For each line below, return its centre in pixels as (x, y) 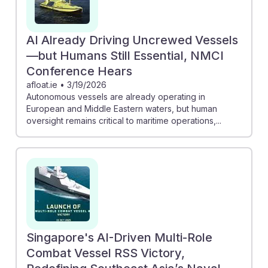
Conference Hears (79, 71)
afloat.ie (42, 84)
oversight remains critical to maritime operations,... (124, 120)
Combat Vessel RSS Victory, (106, 253)
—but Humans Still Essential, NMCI (125, 55)
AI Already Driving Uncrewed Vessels (132, 40)
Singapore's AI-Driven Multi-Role (119, 237)
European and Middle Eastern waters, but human (122, 108)
